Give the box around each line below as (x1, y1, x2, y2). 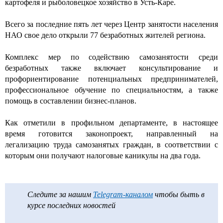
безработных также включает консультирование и (5, 64, 218, 73)
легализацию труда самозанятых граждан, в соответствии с (5, 140, 218, 149)
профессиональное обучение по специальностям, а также (5, 86, 218, 95)
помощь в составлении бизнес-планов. (5, 97, 136, 106)
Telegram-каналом (93, 190, 153, 199)
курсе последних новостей (27, 201, 115, 210)
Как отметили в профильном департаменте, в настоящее (5, 118, 218, 127)
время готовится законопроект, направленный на (5, 129, 218, 138)
